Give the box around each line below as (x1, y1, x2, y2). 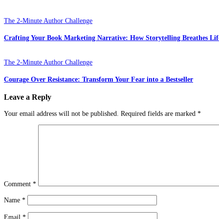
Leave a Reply (4, 92, 51, 102)
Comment (4, 180, 33, 188)
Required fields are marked (121, 109, 197, 117)
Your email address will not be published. (4, 109, 119, 117)
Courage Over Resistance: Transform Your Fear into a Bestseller (4, 75, 193, 83)
